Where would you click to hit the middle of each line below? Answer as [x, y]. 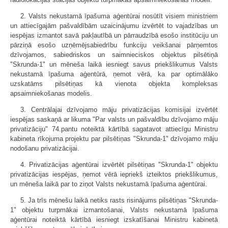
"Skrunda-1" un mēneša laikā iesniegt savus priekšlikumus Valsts [114, 64]
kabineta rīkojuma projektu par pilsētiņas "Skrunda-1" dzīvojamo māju [114, 138]
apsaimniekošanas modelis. [51, 93]
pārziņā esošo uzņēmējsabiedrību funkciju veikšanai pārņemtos [114, 45]
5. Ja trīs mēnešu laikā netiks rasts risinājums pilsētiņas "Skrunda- [119, 200]
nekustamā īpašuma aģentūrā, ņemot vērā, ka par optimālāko [114, 74]
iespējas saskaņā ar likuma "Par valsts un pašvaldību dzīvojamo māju [114, 119]
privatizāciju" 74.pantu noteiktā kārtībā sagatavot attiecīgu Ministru [114, 129]
